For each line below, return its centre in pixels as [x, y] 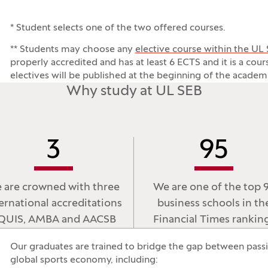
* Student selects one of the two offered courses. [118, 28]
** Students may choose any [72, 50]
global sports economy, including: [84, 260]
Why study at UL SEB [134, 92]
